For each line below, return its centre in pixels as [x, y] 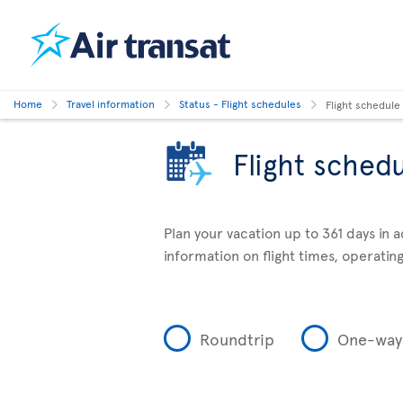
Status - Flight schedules [240, 103]
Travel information [111, 103]
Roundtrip [237, 338]
